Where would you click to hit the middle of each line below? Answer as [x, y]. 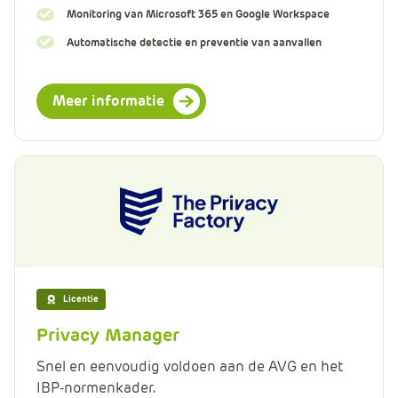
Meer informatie [108, 100]
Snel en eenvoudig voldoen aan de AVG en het [190, 366]
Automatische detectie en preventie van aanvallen [194, 42]
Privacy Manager [108, 334]
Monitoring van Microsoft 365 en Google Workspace [198, 14]
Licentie [81, 298]
